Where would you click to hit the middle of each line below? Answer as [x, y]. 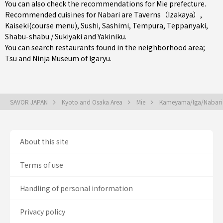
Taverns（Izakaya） [167, 14]
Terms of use [42, 165]
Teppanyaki [186, 25]
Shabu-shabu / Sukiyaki [44, 36]
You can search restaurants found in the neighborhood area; [105, 47]
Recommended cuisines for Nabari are [69, 14]
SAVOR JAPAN [30, 102]
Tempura [148, 25]
